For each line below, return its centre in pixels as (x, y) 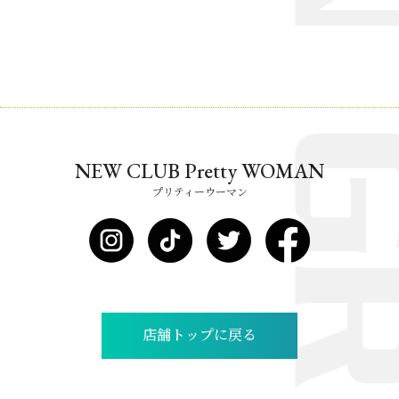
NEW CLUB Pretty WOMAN (199, 171)
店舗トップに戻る (199, 335)
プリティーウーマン (199, 192)
